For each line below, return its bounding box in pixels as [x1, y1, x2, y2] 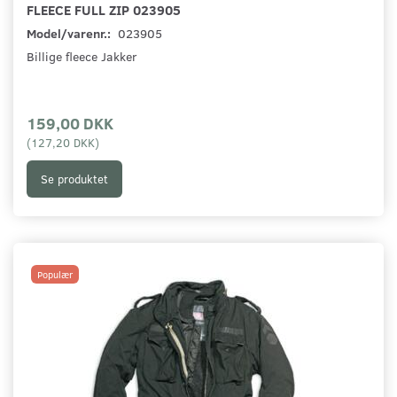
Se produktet [41, 170, 108, 187]
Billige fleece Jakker [27, 48, 137, 66]
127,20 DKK [31, 135, 95, 151]
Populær [37, 268, 73, 282]
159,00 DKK [27, 112, 113, 135]
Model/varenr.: [27, 25, 113, 43]
